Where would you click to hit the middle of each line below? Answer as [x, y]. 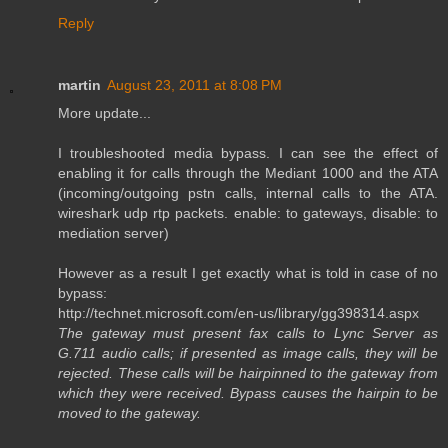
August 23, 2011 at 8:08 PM [194, 85]
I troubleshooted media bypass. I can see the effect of [248, 153]
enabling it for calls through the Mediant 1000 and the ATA [248, 173]
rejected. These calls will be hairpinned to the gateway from [248, 373]
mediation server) [113, 233]
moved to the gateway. [129, 413]
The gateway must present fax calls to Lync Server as [248, 333]
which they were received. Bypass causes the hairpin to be [248, 393]
